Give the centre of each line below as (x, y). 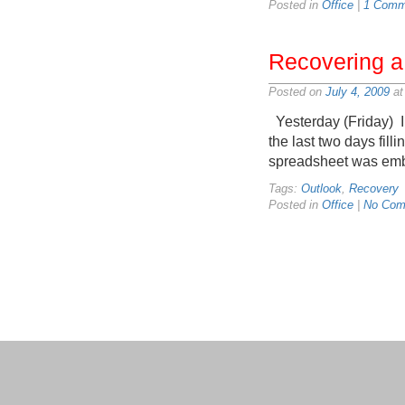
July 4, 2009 (358, 91)
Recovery (374, 189)
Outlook (321, 189)
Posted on (297, 91)
